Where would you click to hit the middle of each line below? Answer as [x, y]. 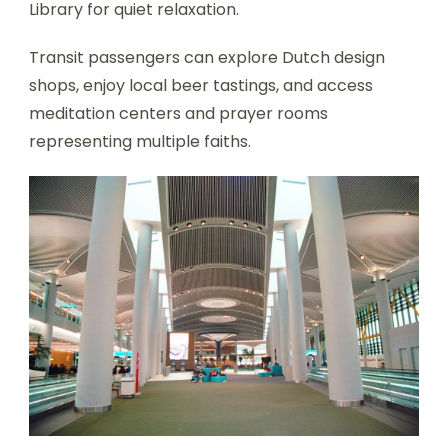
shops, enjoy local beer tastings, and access [201, 86]
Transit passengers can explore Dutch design [207, 58]
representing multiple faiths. [140, 142]
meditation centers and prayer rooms [178, 114]
